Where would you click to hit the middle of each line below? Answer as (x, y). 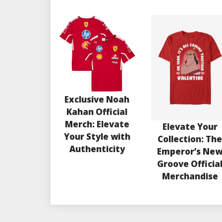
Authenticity (97, 149)
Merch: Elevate (97, 124)
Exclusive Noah (97, 99)
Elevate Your (190, 126)
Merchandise (190, 176)
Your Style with (97, 136)
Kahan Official (97, 111)
